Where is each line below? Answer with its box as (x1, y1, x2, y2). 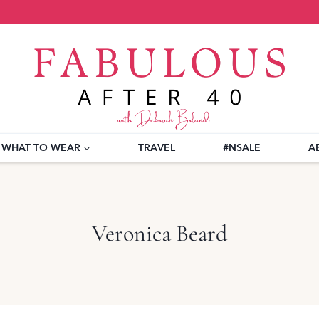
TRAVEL (138, 141, 175, 155)
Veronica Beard (92, 219, 227, 247)
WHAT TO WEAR (1, 141, 80, 155)
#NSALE (223, 141, 261, 155)
